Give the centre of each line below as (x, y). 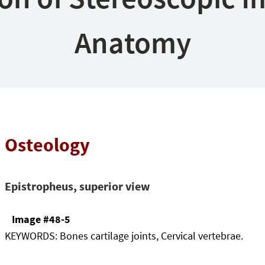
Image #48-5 (41, 219)
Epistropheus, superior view (77, 186)
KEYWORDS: (32, 236)
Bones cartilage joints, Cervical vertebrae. (151, 236)
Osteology (47, 145)
